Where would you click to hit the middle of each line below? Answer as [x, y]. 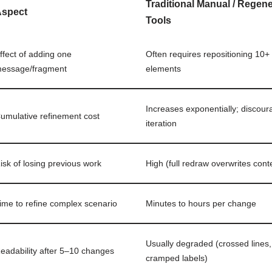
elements [164, 68]
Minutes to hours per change [201, 203]
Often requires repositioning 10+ [208, 54]
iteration [161, 123]
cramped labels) [177, 258]
